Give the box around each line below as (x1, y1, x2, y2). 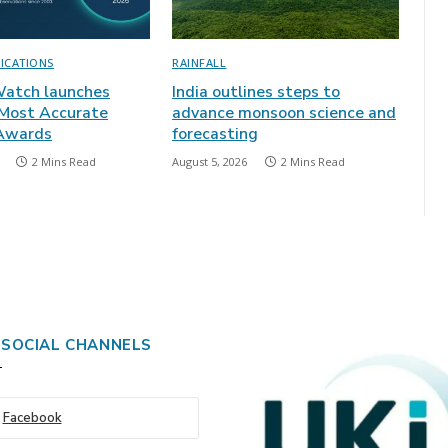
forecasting (172, 123, 258, 146)
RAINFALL (172, 55, 227, 71)
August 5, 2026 (172, 154, 247, 170)
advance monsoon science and (172, 102, 396, 125)
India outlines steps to (172, 81, 340, 104)
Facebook (2, 409, 62, 428)
